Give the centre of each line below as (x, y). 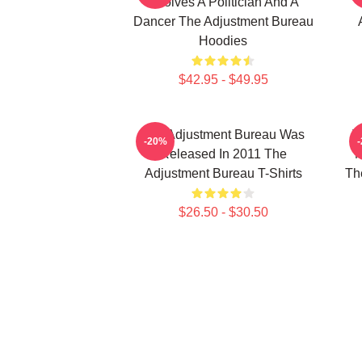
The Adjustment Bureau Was (223, 135)
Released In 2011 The (223, 154)
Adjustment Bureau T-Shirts (223, 173)
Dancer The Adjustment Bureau (223, 21)
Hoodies (223, 41)
